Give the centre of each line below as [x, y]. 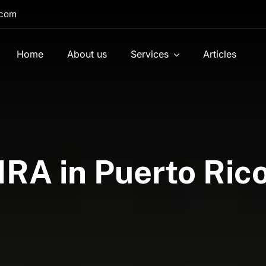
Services [150, 54]
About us [87, 54]
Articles [220, 54]
